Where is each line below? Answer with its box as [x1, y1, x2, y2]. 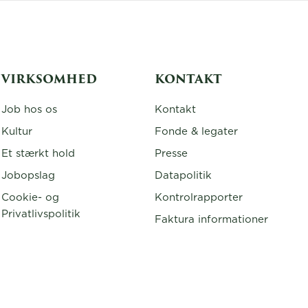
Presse [154, 148, 188, 159]
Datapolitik [154, 170, 212, 181]
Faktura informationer [154, 214, 268, 225]
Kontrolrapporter [154, 192, 243, 203]
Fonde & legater [154, 126, 238, 137]
